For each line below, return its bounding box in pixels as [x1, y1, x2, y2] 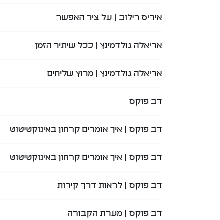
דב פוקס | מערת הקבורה [67, 208, 162, 218]
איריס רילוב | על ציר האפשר [55, 12, 162, 22]
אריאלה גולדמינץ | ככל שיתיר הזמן [34, 40, 162, 50]
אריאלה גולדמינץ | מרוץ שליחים [47, 68, 162, 78]
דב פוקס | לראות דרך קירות [56, 180, 162, 190]
